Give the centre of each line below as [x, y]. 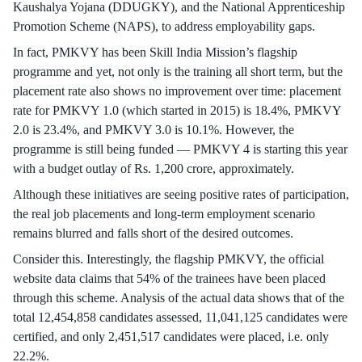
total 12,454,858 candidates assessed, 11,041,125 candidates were [180, 317]
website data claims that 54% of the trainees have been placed [169, 278]
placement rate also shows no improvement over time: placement [177, 91]
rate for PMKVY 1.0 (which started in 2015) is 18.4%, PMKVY [177, 110]
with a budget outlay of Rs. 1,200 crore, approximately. [155, 168]
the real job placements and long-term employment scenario [164, 214]
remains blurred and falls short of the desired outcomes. [153, 233]
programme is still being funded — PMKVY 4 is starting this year [180, 149]
